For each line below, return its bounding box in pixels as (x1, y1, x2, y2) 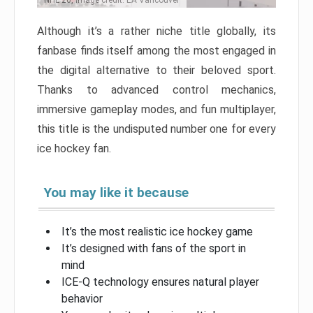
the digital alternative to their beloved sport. (37, 64, 276, 78)
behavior (61, 292, 103, 306)
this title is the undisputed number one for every (37, 122, 276, 136)
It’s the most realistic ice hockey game (61, 225, 253, 239)
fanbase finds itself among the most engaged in (37, 44, 276, 58)
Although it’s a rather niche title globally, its (37, 24, 276, 38)
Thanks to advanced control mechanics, (37, 83, 276, 97)
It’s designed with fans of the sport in (61, 242, 246, 256)
